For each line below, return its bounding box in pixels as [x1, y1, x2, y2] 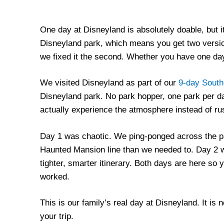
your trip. [40, 211, 73, 221]
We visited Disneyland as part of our [40, 78, 178, 87]
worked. [40, 171, 69, 181]
